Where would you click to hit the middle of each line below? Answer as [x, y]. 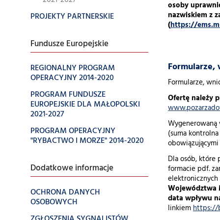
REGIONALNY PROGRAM [73, 68]
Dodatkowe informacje [72, 168]
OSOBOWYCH [54, 202]
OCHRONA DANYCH [65, 192]
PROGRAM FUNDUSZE [68, 95]
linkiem [180, 208]
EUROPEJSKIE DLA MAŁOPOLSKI [85, 105]
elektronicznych [193, 179]
